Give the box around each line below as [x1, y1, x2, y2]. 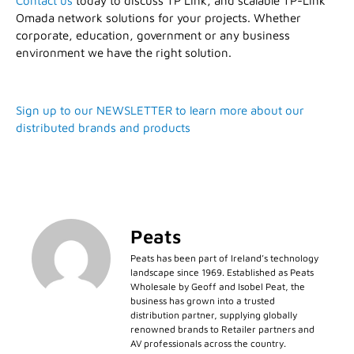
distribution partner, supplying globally [130, 309, 297, 322]
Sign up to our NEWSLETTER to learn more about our [16, 103, 304, 117]
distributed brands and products [16, 120, 190, 134]
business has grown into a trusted [130, 295, 275, 307]
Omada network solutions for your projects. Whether [16, 11, 301, 25]
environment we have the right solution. [16, 46, 232, 60]
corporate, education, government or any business [16, 28, 290, 43]
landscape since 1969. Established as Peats [130, 266, 314, 279]
